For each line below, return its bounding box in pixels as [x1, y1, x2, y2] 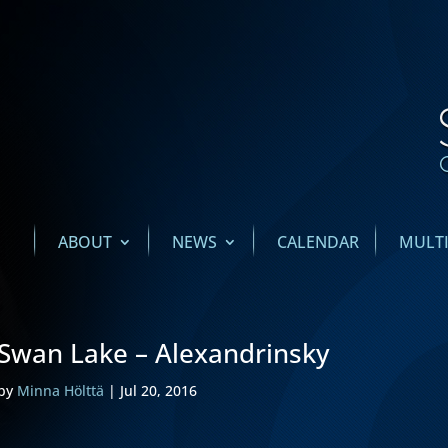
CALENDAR [277, 231, 359, 254]
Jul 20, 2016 [120, 381, 198, 401]
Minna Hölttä [17, 381, 105, 401]
